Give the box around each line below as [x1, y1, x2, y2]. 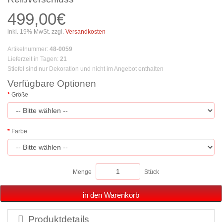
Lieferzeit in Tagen [7, 55, 57, 63]
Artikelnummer [7, 46, 47, 53]
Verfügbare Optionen [7, 78, 96, 89]
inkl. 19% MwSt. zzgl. [7, 28, 64, 36]
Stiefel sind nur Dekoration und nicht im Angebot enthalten [7, 65, 164, 73]
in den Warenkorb [83, 191, 139, 200]
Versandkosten [64, 28, 106, 36]
